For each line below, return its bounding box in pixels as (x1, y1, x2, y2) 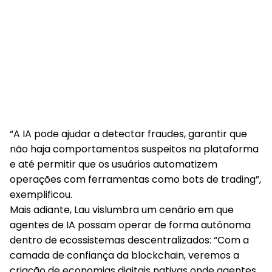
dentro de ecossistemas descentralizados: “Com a (10, 233, 249, 247)
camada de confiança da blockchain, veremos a (10, 248, 239, 262)
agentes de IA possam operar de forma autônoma (10, 218, 251, 232)
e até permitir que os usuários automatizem (10, 157, 217, 171)
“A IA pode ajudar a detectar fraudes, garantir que (10, 127, 247, 141)
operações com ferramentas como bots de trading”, (10, 172, 261, 186)
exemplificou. (10, 188, 72, 202)
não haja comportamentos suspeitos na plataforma (10, 142, 259, 156)
